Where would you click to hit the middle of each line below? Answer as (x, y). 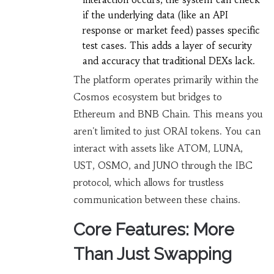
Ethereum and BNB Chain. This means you (168, 114)
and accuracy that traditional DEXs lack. (168, 61)
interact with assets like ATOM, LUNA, (158, 149)
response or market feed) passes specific (171, 31)
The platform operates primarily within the (166, 80)
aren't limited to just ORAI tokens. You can (167, 131)
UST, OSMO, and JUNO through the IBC (163, 166)
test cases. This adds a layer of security (167, 46)
